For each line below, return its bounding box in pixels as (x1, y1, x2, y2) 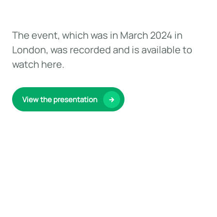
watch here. (12, 58, 64, 71)
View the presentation (22, 94, 97, 105)
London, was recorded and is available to (12, 43, 192, 56)
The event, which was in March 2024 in (12, 29, 183, 42)
